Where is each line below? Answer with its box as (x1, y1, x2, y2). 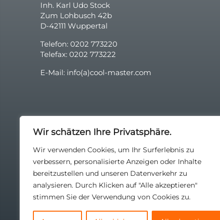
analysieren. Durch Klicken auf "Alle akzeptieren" (33, 181, 197, 190)
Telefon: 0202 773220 (40, 39, 117, 49)
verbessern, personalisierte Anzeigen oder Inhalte (33, 157, 201, 166)
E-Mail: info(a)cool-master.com (40, 68, 151, 77)
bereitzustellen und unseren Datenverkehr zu (33, 169, 187, 178)
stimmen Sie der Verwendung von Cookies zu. (33, 192, 191, 201)
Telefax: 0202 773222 (40, 50, 116, 59)
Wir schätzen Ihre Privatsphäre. (33, 127, 171, 137)
